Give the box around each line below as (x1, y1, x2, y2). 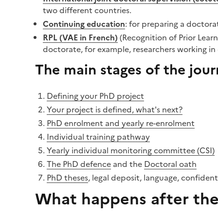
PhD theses (47, 172, 88, 183)
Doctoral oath (144, 158, 197, 170)
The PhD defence (47, 158, 111, 170)
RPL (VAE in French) (43, 32, 118, 43)
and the (111, 158, 144, 170)
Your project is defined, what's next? (47, 104, 182, 115)
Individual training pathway (47, 131, 150, 143)
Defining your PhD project (47, 90, 144, 102)
